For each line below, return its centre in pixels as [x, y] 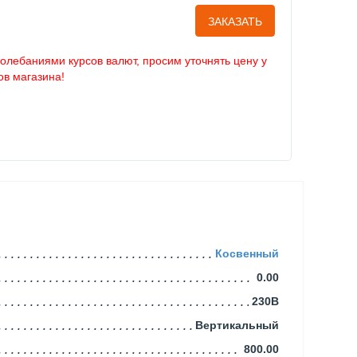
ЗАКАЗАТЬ [235, 22]
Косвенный [247, 253]
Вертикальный [237, 325]
